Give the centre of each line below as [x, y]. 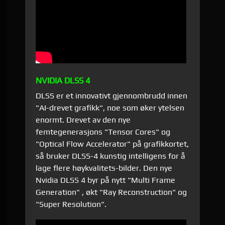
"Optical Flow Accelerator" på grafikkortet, [113, 144]
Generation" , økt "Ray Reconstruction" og [111, 192]
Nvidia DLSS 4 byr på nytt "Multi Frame [106, 180]
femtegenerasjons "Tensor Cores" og [103, 132]
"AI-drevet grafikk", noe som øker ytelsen [110, 108]
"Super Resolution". [72, 204]
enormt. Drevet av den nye [83, 120]
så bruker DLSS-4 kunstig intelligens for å [111, 156]
